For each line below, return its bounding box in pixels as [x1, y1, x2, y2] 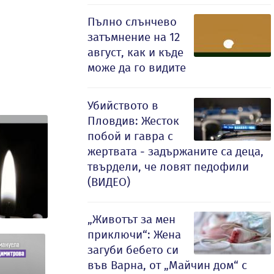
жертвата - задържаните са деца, [87, 144, 264, 158]
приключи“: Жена [87, 228, 181, 242]
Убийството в [87, 98, 158, 113]
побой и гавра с [87, 129, 173, 143]
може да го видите [87, 61, 186, 75]
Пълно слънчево [87, 15, 177, 29]
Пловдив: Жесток [87, 114, 179, 128]
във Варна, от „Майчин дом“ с [87, 258, 247, 272]
